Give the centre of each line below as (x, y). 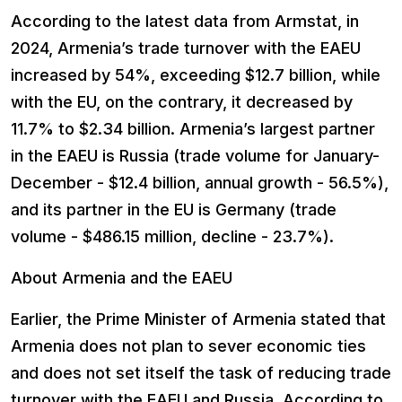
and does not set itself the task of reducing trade (201, 373)
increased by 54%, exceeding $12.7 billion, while (196, 75)
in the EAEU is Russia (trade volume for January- (195, 156)
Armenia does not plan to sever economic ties (188, 346)
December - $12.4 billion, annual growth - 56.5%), (200, 183)
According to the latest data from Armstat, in (185, 22)
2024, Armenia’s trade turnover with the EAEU (186, 48)
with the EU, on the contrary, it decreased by (182, 102)
